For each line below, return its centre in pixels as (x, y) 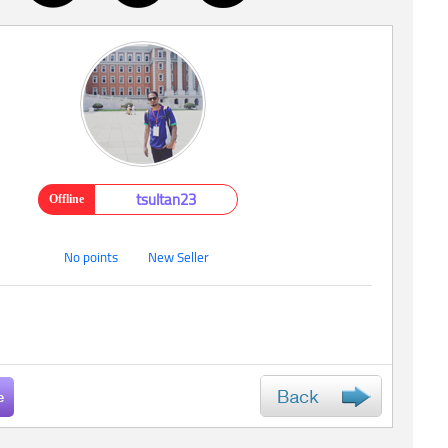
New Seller (178, 257)
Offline (66, 199)
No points (91, 257)
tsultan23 (166, 199)
